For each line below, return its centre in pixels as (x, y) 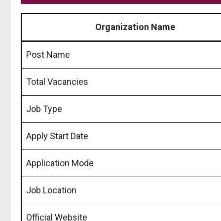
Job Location (51, 190)
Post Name (48, 54)
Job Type (44, 109)
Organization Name (135, 27)
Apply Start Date (57, 136)
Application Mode (60, 163)
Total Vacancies (57, 81)
